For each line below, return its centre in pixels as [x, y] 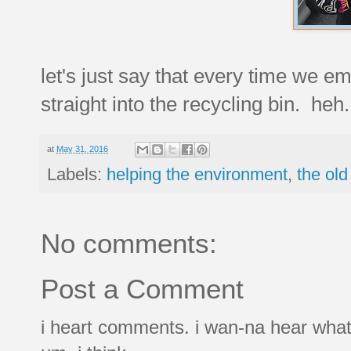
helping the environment [197, 175]
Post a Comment [142, 289]
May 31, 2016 [82, 148]
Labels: [77, 175]
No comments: [129, 244]
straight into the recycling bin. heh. [195, 104]
